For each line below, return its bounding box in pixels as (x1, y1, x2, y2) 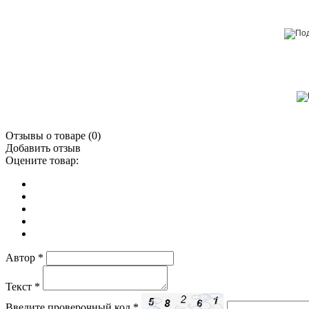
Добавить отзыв (6, 141, 81, 154)
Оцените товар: (6, 154, 79, 166)
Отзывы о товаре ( (6, 129, 92, 141)
